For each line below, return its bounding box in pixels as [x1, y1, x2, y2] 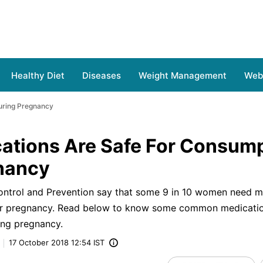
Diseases [82, 70, 121, 81]
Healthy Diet [11, 70, 65, 81]
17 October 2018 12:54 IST [8, 238, 104, 247]
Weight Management [139, 70, 227, 81]
